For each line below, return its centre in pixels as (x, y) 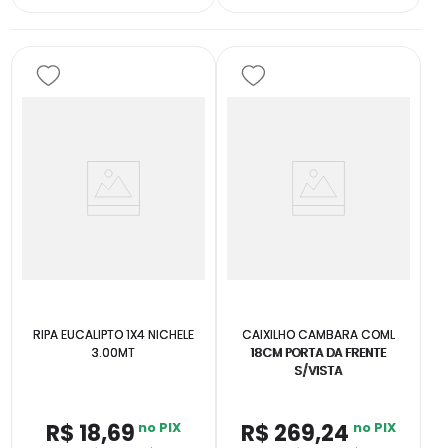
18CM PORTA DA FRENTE (318, 353)
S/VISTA (318, 371)
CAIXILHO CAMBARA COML (318, 335)
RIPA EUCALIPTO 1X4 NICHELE (114, 335)
